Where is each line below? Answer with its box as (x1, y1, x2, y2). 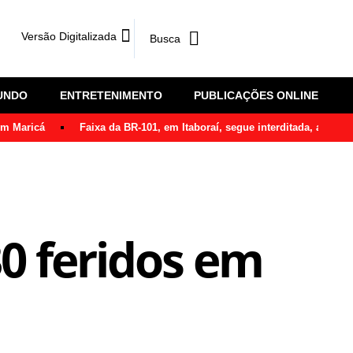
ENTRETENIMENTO (59, 89, 162, 102)
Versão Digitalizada (21, 30, 117, 43)
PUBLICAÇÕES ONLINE (193, 89, 318, 102)
